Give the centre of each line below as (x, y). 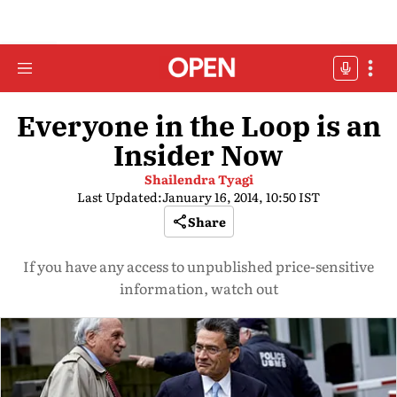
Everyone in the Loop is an (198, 126)
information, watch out (198, 288)
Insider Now (198, 155)
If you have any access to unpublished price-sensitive (198, 266)
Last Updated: (120, 197)
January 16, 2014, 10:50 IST (241, 197)
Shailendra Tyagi (198, 179)
